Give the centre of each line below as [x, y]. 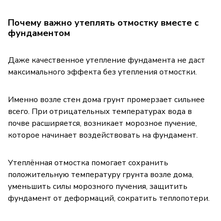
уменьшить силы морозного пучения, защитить [98, 186]
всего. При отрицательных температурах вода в [100, 111]
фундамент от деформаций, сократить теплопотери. [109, 198]
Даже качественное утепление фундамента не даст [107, 60]
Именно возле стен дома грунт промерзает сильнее [106, 99]
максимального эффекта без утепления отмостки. [102, 72]
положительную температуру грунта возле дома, [101, 174]
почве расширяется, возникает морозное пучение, [102, 123]
